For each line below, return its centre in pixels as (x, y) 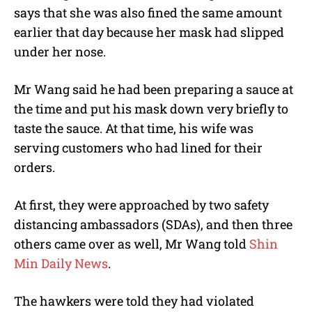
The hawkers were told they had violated (134, 301)
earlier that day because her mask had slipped (149, 32)
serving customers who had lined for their (138, 147)
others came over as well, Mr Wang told (132, 243)
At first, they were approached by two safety (141, 204)
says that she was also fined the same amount (148, 12)
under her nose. (60, 51)
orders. (34, 167)
